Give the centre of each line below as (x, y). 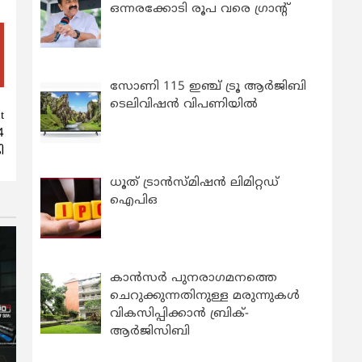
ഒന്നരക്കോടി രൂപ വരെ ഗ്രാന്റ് (200, 10)
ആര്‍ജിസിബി (150, 331)
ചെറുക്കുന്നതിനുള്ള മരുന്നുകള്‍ (205, 296)
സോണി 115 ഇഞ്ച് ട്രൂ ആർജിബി (208, 87)
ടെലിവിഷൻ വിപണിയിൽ (184, 105)
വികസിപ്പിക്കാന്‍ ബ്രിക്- (180, 314)
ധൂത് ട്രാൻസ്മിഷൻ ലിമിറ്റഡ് (195, 183)
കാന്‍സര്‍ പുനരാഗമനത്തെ (194, 278)
